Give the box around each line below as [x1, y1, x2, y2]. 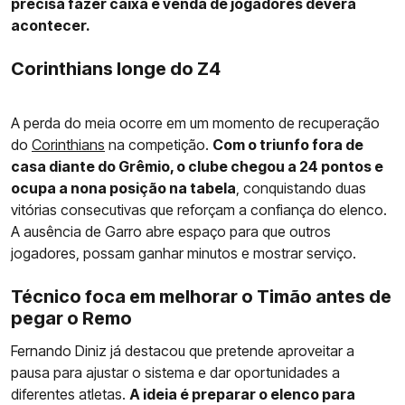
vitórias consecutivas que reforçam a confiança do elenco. [11, 200, 387, 219]
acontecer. [11, 15, 90, 34]
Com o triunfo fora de [212, 135, 363, 154]
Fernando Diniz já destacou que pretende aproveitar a [11, 341, 354, 360]
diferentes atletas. [11, 384, 129, 403]
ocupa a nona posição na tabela [11, 178, 236, 197]
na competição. [105, 135, 212, 154]
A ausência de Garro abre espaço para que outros [11, 221, 331, 240]
